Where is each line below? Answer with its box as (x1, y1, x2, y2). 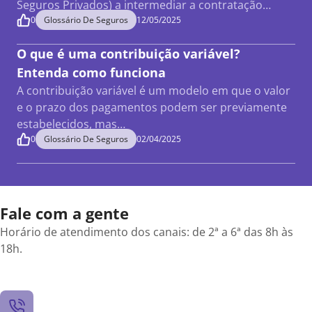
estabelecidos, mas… (17, 116, 125, 132)
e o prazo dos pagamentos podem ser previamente (17, 100, 287, 115)
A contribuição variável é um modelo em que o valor (17, 83, 290, 98)
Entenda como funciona (17, 64, 166, 81)
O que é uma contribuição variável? (17, 45, 240, 62)
